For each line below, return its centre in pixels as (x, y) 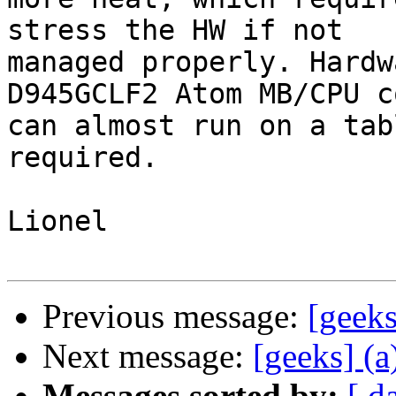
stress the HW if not (192, 30)
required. (83, 158)
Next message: (148, 356)
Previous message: (175, 316)
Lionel (57, 221)
